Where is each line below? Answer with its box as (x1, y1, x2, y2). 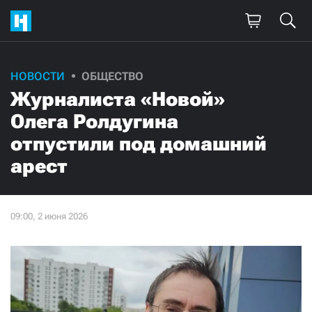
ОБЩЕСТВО (81, 70, 143, 83)
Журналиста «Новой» (10, 88, 225, 111)
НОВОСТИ (10, 70, 65, 83)
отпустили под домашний (10, 132, 267, 156)
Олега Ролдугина (10, 110, 178, 134)
